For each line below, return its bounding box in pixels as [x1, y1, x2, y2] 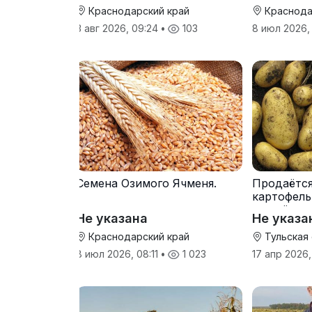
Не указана [76, 211, 148, 226]
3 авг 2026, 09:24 [76, 22, 161, 34]
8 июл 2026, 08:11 [76, 248, 161, 260]
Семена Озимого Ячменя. [76, 176, 217, 191]
